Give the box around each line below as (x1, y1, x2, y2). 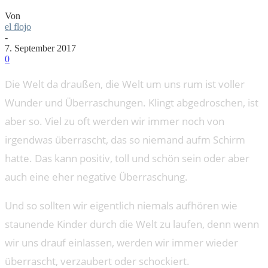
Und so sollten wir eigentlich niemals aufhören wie (5, 198, 237, 212)
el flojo (5, 21, 31, 32)
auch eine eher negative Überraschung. (5, 169, 188, 184)
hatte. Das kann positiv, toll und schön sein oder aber (5, 151, 249, 165)
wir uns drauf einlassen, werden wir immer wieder (5, 235, 238, 249)
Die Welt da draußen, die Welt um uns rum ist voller (5, 77, 245, 91)
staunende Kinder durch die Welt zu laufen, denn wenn (5, 217, 259, 231)
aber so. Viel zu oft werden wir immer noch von (5, 114, 224, 128)
